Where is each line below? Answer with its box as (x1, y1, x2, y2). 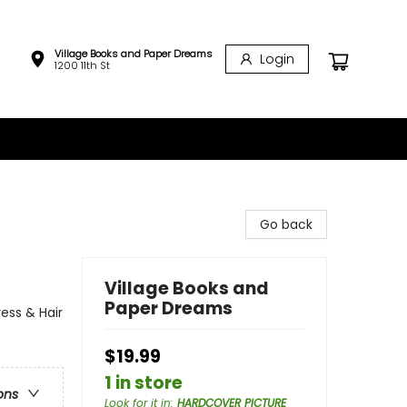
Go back (260, 215, 313, 233)
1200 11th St (55, 57, 110, 73)
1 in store (104, 371, 183, 395)
